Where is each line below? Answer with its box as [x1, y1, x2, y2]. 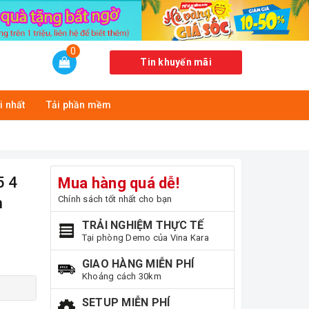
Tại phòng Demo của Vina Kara [81, 232, 209, 243]
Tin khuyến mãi [140, 57, 212, 68]
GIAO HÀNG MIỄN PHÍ [81, 257, 195, 271]
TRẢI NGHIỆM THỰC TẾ [81, 219, 204, 232]
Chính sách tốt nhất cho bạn [57, 194, 172, 205]
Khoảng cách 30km [81, 271, 161, 282]
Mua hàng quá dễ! [57, 175, 179, 192]
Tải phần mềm [46, 99, 112, 111]
